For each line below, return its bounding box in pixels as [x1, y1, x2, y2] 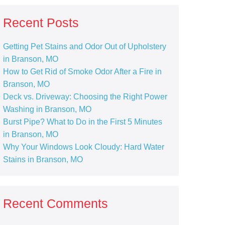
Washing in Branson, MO [3, 105, 91, 114]
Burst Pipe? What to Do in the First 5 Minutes [3, 118, 162, 126]
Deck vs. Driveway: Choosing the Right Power [3, 92, 167, 101]
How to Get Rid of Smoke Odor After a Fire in [3, 67, 162, 76]
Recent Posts [3, 16, 79, 30]
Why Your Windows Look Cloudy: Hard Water [3, 143, 164, 151]
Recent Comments [3, 196, 108, 210]
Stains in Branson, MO [3, 155, 83, 164]
